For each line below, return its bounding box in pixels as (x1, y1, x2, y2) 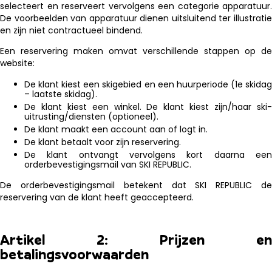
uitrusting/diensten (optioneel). (24, 110, 158, 123)
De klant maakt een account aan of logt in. (24, 123, 208, 135)
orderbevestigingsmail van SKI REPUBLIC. (24, 158, 191, 171)
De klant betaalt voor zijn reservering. (24, 135, 181, 148)
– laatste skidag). (24, 87, 97, 100)
